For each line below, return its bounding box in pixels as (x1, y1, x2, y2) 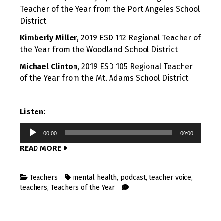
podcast (120, 173, 146, 182)
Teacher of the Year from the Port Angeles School (20, 4, 200, 14)
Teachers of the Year (51, 184, 115, 192)
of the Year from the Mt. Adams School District (20, 74, 188, 83)
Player (19, 135, 42, 145)
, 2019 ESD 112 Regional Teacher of (77, 33, 201, 43)
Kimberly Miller (20, 33, 77, 43)
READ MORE (20, 144, 63, 153)
